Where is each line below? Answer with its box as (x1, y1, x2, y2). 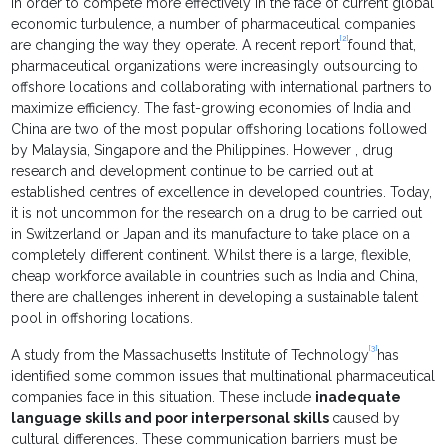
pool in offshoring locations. (11, 310, 194, 327)
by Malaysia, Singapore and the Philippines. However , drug (11, 142, 394, 159)
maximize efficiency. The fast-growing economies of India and (11, 100, 412, 117)
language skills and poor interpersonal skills (11, 410, 333, 427)
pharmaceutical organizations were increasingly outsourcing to (11, 58, 419, 75)
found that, (348, 37, 421, 54)
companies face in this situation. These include (11, 389, 316, 406)
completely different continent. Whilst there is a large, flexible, (11, 247, 412, 264)
